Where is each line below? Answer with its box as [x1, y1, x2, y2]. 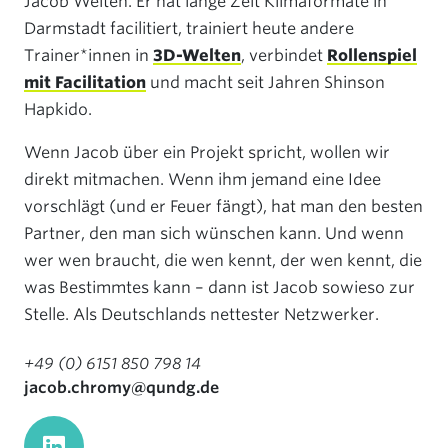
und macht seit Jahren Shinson [146, 73, 385, 92]
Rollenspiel [327, 46, 417, 65]
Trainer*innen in [24, 46, 153, 65]
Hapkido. [24, 100, 92, 119]
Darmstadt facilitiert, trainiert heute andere [24, 19, 354, 38]
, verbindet [241, 46, 327, 65]
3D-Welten [153, 46, 241, 65]
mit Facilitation [24, 73, 146, 92]
